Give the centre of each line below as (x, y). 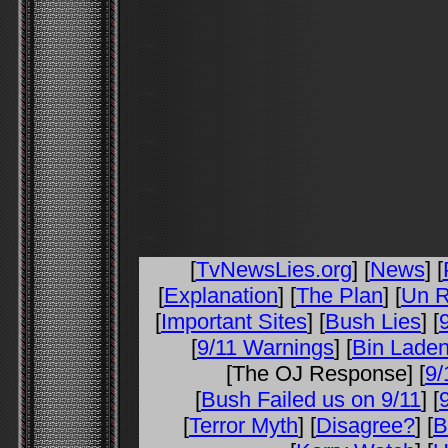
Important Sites (234, 321)
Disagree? (365, 425)
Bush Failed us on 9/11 (311, 399)
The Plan (339, 295)
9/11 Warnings (265, 347)
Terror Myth (243, 425)
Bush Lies (373, 321)
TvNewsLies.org (273, 269)
